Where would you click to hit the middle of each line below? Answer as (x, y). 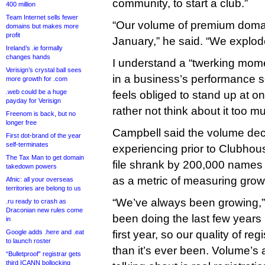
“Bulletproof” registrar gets (43, 254)
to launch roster (28, 241)
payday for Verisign (33, 101)
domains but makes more (42, 26)
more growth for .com (37, 79)
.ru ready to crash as (36, 201)
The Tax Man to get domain (45, 157)
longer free (21, 122)
